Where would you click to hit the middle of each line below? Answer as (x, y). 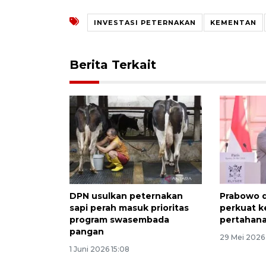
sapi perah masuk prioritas (129, 208)
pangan (87, 231)
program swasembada (119, 219)
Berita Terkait (113, 64)
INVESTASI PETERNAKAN (145, 22)
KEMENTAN (233, 22)
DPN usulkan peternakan (126, 196)
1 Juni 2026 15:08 (99, 249)
